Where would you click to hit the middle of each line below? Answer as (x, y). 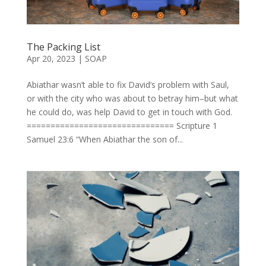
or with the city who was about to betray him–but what (132, 99)
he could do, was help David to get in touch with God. (129, 112)
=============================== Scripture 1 (122, 126)
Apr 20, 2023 (51, 59)
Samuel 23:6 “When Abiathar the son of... (104, 140)
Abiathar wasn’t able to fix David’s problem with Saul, (128, 85)
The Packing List (63, 47)
